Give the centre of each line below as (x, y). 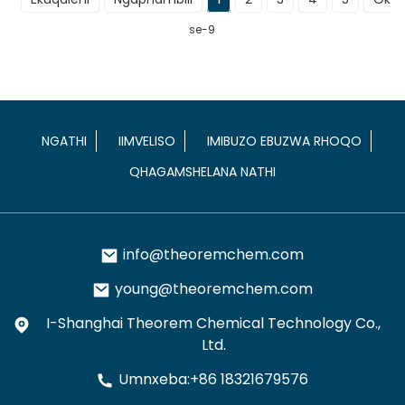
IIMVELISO (147, 141)
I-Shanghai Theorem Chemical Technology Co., (214, 324)
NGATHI (65, 141)
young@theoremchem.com (213, 289)
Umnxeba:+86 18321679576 (214, 380)
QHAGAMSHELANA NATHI (202, 172)
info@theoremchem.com (214, 255)
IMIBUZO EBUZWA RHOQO (285, 141)
